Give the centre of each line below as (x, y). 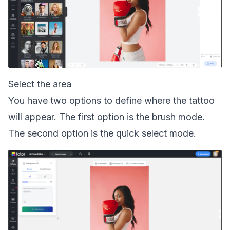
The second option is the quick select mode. (102, 133)
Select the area (40, 84)
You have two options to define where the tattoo (111, 100)
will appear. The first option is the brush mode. (107, 117)
